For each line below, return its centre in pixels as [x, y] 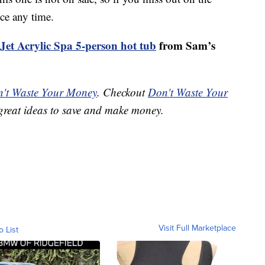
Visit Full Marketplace [197, 228]
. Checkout [122, 92]
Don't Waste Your [188, 92]
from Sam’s [186, 46]
